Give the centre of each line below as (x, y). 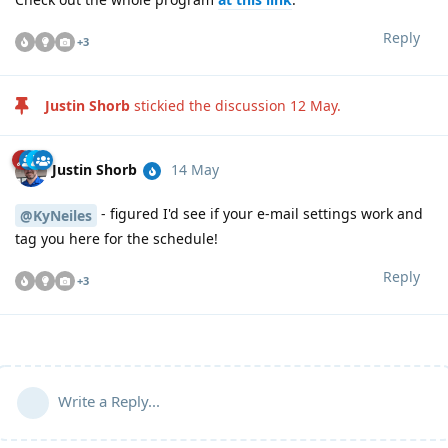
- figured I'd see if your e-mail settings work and (260, 214)
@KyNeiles (56, 215)
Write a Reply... (109, 400)
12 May (313, 106)
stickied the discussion (210, 106)
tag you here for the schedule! (116, 238)
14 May (195, 169)
